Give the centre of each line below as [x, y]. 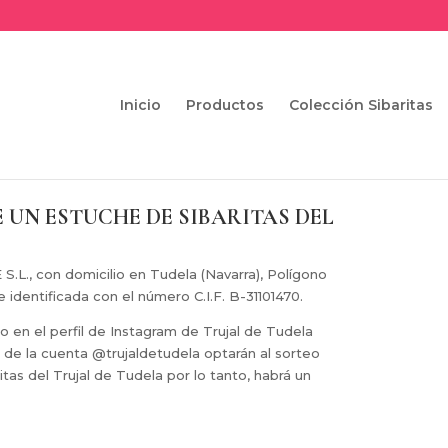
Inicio [140, 105]
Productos [224, 105]
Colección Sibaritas [360, 105]
